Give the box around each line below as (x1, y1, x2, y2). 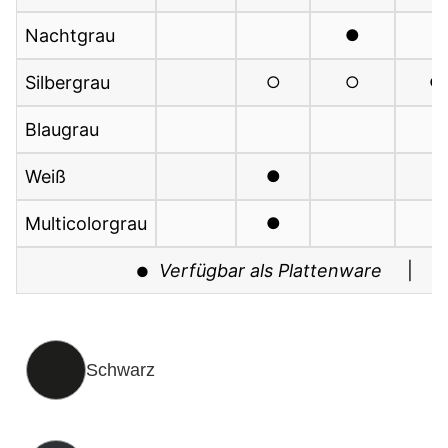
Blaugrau (25, 118, 99, 140)
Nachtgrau (25, 24, 115, 46)
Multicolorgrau (25, 212, 147, 234)
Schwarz (86, 359, 155, 380)
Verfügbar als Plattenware (158, 259, 382, 281)
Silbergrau (25, 71, 110, 93)
